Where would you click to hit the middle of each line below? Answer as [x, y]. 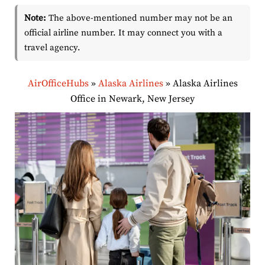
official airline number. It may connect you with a [123, 33]
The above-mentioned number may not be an [139, 18]
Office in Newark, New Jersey [132, 99]
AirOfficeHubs [58, 84]
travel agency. [52, 48]
